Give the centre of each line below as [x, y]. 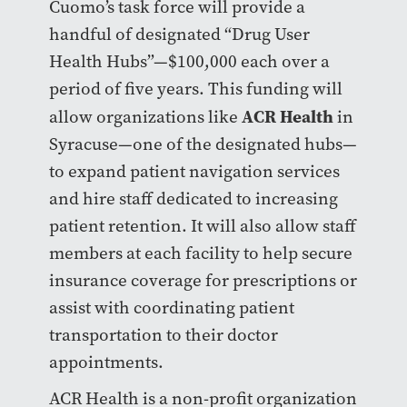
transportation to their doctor [163, 335]
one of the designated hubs [237, 144]
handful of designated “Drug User [179, 35]
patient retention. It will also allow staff [202, 226]
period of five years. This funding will [195, 89]
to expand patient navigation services [194, 172]
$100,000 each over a [248, 62]
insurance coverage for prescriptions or [203, 281]
